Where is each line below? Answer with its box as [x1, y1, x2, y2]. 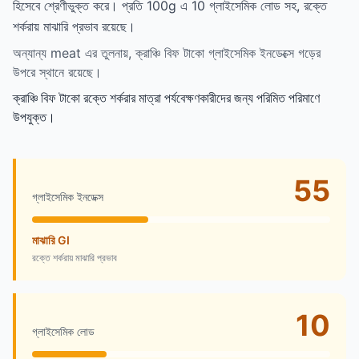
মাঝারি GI [32, 232, 70, 247]
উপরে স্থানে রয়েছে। [13, 63, 102, 80]
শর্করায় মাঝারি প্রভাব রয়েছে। [13, 18, 135, 34]
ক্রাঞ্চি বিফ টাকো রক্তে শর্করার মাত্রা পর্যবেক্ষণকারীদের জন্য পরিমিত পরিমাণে [13, 89, 320, 106]
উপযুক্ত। [13, 108, 55, 125]
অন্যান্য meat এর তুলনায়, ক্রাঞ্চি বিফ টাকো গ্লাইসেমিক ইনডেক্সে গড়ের [13, 44, 321, 61]
